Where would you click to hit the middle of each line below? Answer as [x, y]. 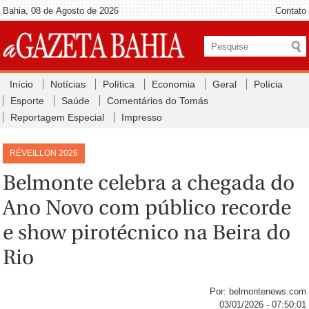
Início [22, 84]
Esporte [28, 101]
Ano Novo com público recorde [147, 207]
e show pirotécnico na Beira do [147, 232]
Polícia [269, 84]
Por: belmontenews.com [258, 292]
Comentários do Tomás [158, 101]
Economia [174, 84]
